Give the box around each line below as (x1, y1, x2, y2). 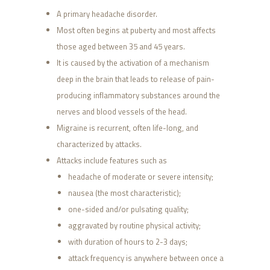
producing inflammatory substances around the (56, 89, 220, 102)
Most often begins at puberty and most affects (56, 24, 216, 37)
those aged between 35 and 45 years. (56, 40, 185, 53)
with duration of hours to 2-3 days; (68, 236, 187, 248)
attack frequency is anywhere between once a (68, 252, 224, 265)
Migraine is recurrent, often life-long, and (56, 122, 198, 134)
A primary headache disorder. (56, 8, 157, 20)
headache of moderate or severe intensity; (68, 171, 213, 183)
